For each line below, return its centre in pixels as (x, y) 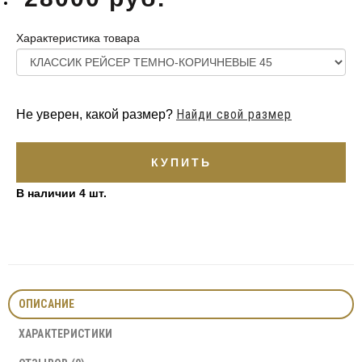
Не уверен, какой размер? (96, 114)
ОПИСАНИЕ (46, 304)
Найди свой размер (234, 114)
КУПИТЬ (181, 162)
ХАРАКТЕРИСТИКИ (65, 334)
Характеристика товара (78, 38)
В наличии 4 (51, 193)
